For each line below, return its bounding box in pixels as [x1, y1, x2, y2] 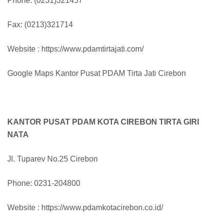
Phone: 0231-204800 [7, 179, 80, 188]
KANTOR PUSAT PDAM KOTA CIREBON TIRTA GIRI [7, 118, 199, 127]
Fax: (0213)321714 [7, 20, 73, 29]
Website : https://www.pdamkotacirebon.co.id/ [7, 203, 163, 212]
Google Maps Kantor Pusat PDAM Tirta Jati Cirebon [7, 69, 186, 78]
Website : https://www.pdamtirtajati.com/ [7, 45, 144, 54]
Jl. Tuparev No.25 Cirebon [7, 155, 98, 163]
